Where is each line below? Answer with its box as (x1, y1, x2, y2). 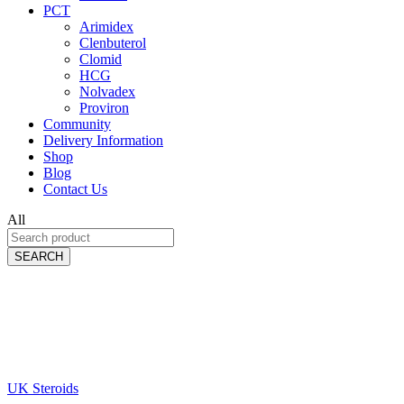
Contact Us (43, 180, 107, 197)
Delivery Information (43, 132, 163, 148)
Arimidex (79, 18, 133, 34)
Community (43, 115, 111, 132)
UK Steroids (7, 380, 78, 396)
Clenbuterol (79, 34, 146, 50)
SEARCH (14, 249, 63, 263)
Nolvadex (79, 83, 135, 99)
